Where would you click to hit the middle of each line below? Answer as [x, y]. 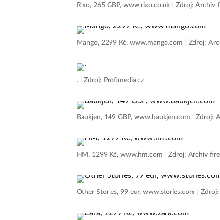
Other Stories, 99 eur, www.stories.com [137, 192]
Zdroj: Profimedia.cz [114, 80]
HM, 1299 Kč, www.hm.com [121, 155]
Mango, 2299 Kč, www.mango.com [131, 43]
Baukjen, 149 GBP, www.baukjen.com [134, 117]
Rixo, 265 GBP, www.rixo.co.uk [124, 5]
